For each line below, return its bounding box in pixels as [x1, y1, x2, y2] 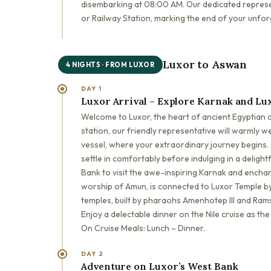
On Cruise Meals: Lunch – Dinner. [81, 222, 205, 233]
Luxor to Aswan [162, 57, 247, 71]
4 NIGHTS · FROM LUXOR [66, 60, 155, 69]
